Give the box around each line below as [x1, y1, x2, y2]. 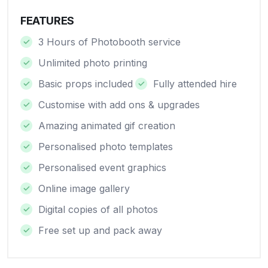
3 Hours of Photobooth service [38, 36, 181, 48]
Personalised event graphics [38, 162, 166, 173]
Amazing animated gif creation [38, 120, 175, 132]
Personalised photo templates [38, 141, 173, 153]
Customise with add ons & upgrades [38, 99, 200, 111]
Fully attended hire [153, 78, 237, 90]
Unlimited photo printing [38, 57, 147, 69]
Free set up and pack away [38, 224, 162, 236]
